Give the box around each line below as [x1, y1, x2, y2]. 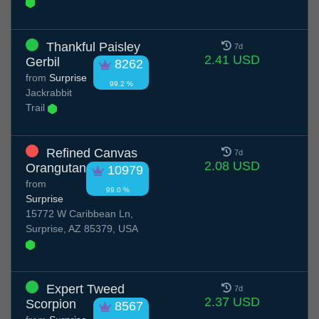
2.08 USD [204, 159, 260, 174]
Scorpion [26, 297, 76, 312]
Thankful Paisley [46, 40, 140, 55]
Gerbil [26, 55, 60, 70]
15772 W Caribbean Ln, [26, 208, 133, 220]
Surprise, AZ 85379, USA [26, 223, 137, 235]
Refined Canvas [46, 146, 137, 161]
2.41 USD [204, 53, 260, 68]
